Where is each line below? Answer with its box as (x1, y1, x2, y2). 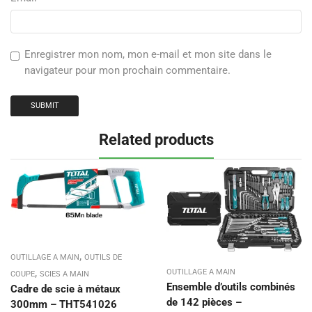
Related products (98, 130, 214, 148)
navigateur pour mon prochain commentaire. (24, 63, 231, 77)
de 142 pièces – (166, 295, 242, 309)
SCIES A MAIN (40, 269, 89, 279)
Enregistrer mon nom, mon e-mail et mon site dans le (24, 47, 272, 61)
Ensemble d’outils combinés (166, 280, 295, 293)
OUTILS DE (84, 252, 122, 262)
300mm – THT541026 (10, 297, 117, 311)
